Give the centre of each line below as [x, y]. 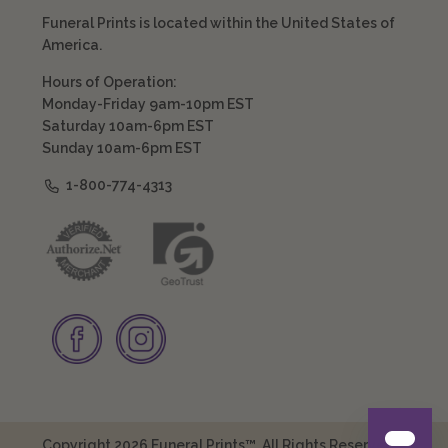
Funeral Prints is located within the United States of [218, 23]
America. [71, 45]
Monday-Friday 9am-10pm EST [147, 104]
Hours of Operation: [109, 82]
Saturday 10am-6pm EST [127, 126]
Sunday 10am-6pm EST [121, 148]
